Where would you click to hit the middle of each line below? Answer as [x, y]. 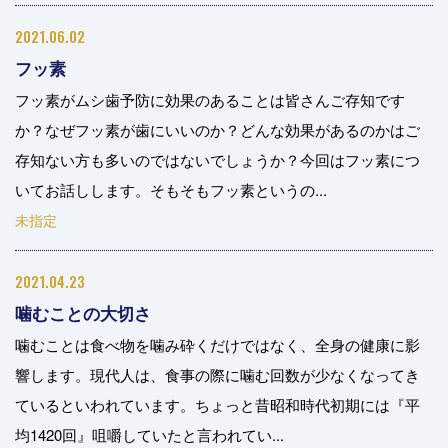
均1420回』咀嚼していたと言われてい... [149, 434]
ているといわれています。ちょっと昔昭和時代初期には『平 [217, 404]
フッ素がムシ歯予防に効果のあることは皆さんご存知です [210, 99]
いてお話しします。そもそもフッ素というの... [171, 189]
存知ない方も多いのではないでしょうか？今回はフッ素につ [217, 159]
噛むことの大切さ [83, 313]
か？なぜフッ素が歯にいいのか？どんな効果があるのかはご [217, 129]
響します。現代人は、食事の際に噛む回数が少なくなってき [217, 374]
